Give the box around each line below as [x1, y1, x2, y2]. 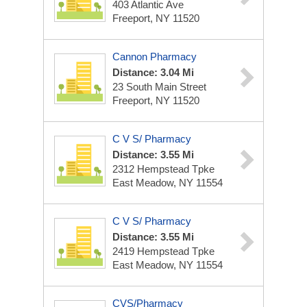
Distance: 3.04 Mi [112, 66, 194, 78]
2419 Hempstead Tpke [112, 245, 214, 257]
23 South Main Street [112, 81, 206, 93]
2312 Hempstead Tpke [112, 163, 214, 175]
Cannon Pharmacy [112, 51, 197, 62]
